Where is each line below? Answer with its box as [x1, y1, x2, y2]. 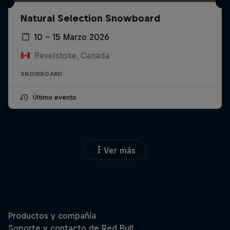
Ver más [104, 145, 136, 155]
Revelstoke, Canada [34, 50, 109, 60]
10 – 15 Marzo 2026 [34, 32, 109, 42]
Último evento [33, 93, 76, 101]
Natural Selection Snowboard [21, 12, 160, 24]
